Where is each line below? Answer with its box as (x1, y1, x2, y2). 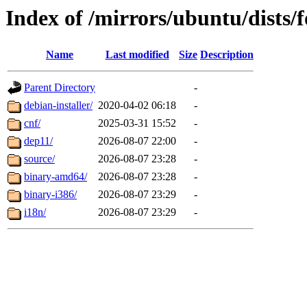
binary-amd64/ (24, 171, 87, 183)
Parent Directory (24, 82, 95, 94)
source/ (24, 153, 55, 165)
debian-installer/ (24, 99, 93, 112)
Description (200, 49, 254, 61)
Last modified (105, 49, 169, 61)
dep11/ (24, 135, 53, 147)
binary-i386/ (24, 188, 77, 201)
